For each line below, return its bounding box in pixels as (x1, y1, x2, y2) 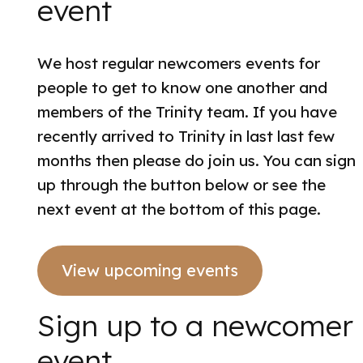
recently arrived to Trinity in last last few (36, 126, 335, 147)
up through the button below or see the (36, 175, 326, 195)
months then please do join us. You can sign (36, 151, 356, 171)
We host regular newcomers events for (36, 53, 320, 74)
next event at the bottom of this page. (36, 199, 321, 220)
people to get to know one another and (36, 78, 327, 98)
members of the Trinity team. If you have (36, 102, 337, 122)
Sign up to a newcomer (36, 307, 353, 344)
